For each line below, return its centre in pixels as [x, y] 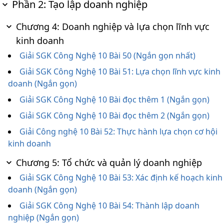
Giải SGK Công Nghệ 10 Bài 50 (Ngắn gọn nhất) [107, 55]
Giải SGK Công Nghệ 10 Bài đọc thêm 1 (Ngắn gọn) [114, 99]
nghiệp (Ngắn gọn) [43, 217]
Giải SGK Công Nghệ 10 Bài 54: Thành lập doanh [109, 205]
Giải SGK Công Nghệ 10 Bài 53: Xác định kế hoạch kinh [121, 177]
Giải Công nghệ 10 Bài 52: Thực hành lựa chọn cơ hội [118, 131]
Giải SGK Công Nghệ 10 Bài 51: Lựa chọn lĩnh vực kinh [120, 71]
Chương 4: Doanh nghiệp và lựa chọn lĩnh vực [113, 26]
